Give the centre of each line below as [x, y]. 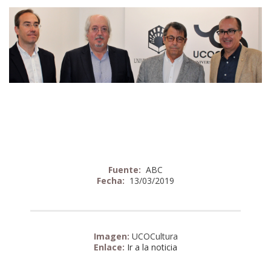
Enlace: [110, 247]
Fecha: [112, 180]
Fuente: [126, 169]
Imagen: [113, 236]
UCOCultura [155, 236]
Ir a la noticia [152, 247]
